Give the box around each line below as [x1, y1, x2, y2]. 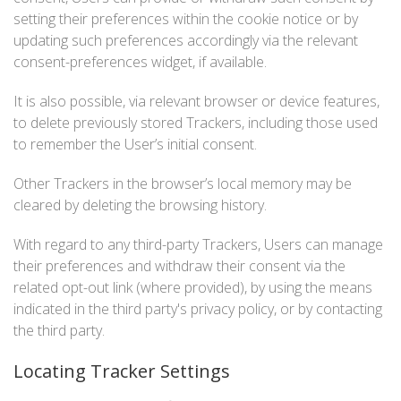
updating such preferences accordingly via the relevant [13, 30, 358, 50]
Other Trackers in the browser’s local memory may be [13, 174, 352, 193]
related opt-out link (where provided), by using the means [13, 277, 372, 297]
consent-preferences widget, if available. [13, 52, 267, 72]
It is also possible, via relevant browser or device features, [13, 91, 380, 111]
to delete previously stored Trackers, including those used [13, 113, 378, 132]
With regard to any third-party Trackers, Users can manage [13, 235, 383, 254]
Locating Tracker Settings [13, 359, 230, 383]
